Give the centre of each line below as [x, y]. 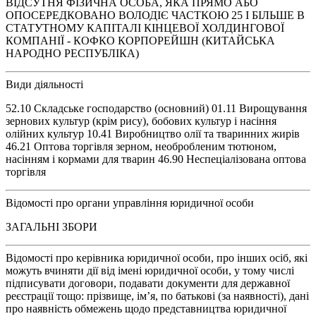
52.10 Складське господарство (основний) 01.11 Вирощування [156, 108]
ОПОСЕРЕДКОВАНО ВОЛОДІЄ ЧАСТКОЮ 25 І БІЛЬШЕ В [155, 15]
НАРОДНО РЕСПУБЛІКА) [72, 53]
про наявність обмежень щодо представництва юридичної [146, 308]
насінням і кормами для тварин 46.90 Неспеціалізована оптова [156, 159]
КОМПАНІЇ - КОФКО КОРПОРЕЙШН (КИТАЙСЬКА [140, 40]
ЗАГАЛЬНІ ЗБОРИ [51, 226]
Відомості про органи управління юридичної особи [130, 202]
